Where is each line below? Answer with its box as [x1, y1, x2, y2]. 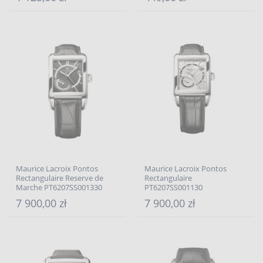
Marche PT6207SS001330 [16, 182, 102, 193]
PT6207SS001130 [144, 182, 203, 193]
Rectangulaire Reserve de [16, 173, 103, 183]
